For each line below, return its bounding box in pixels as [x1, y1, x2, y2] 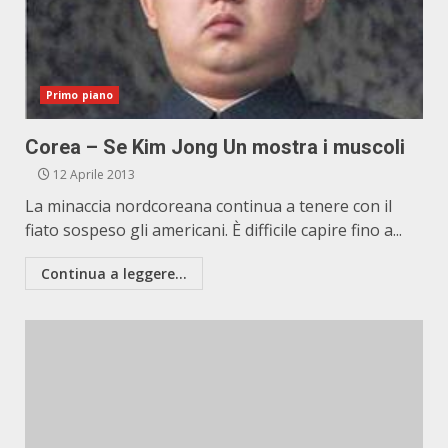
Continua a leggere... [41, 264, 187, 283]
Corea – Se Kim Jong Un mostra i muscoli [25, 135, 405, 159]
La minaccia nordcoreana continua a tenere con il [25, 195, 392, 217]
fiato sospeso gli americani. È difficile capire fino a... [25, 219, 402, 241]
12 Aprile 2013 [50, 166, 135, 183]
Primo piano [46, 88, 114, 102]
